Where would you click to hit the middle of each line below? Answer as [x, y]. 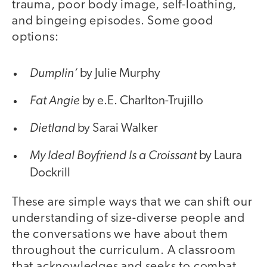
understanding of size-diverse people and [128, 219]
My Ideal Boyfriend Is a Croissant [113, 155]
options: [35, 37]
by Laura [219, 156]
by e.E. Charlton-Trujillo [142, 101]
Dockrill [50, 173]
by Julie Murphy [119, 74]
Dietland [52, 128]
